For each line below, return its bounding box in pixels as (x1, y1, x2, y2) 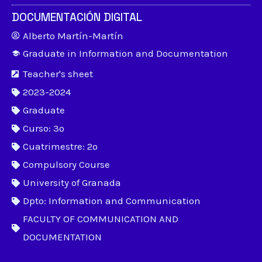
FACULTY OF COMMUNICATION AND (23, 213, 178, 225)
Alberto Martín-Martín (23, 30, 123, 42)
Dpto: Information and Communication (23, 195, 201, 206)
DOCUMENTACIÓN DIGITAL (12, 10, 142, 25)
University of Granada (23, 177, 121, 188)
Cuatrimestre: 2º (23, 140, 98, 152)
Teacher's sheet (23, 68, 93, 80)
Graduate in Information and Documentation (23, 47, 228, 59)
